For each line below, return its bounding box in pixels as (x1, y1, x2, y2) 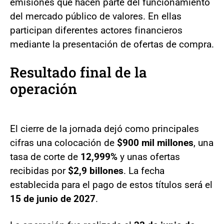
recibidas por (10, 165, 68, 176)
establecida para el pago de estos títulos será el (10, 179, 212, 190)
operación (10, 79, 77, 98)
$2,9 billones (68, 165, 123, 176)
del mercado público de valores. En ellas (10, 10, 181, 22)
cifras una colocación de (10, 137, 117, 148)
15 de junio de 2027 (10, 193, 95, 204)
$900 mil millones (117, 137, 193, 148)
